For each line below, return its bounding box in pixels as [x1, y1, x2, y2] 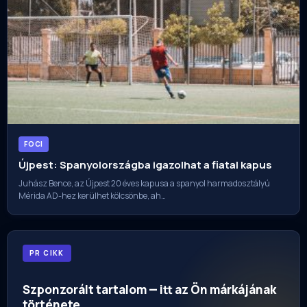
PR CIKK [29, 248, 64, 258]
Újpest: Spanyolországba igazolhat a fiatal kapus [19, 158, 272, 173]
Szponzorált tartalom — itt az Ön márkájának [23, 282, 276, 298]
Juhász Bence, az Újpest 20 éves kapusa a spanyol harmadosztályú [19, 177, 270, 190]
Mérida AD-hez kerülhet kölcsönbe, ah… [19, 190, 166, 202]
